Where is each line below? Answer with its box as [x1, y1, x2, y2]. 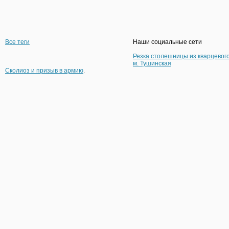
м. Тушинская [133, 59, 171, 67]
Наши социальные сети [133, 38, 202, 45]
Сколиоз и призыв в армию [5, 66, 83, 74]
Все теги [5, 38, 30, 45]
